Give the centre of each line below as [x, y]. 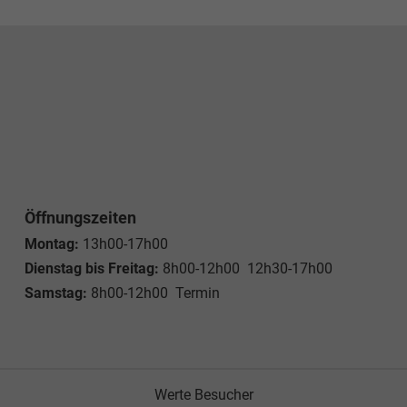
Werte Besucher [203, 395]
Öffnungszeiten [80, 218]
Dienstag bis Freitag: [91, 269]
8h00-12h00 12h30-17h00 [245, 269]
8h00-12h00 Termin [153, 293]
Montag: [51, 244]
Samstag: [55, 293]
